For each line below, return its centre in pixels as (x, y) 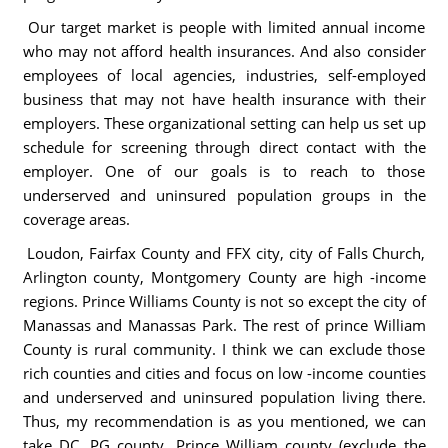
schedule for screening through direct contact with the (224, 147)
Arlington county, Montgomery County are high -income (224, 277)
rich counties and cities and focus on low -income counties (224, 373)
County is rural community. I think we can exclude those (224, 349)
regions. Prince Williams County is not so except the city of (224, 301)
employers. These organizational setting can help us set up (224, 123)
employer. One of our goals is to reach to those (224, 171)
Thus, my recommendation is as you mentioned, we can (224, 421)
